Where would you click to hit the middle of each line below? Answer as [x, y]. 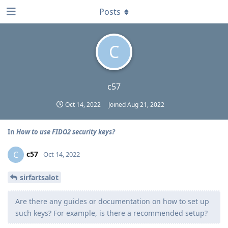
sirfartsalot [39, 177]
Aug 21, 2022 [146, 105]
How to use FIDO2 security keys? [66, 132]
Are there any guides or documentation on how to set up [112, 201]
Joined [118, 105]
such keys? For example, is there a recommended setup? [111, 213]
